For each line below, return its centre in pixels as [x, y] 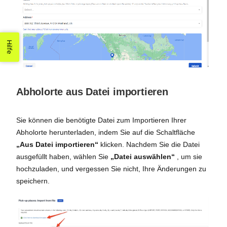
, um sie [188, 157]
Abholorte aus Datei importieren [92, 92]
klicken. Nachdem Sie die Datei [149, 145]
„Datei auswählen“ [143, 157]
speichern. [33, 181]
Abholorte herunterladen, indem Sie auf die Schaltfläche [106, 133]
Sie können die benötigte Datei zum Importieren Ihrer [101, 120]
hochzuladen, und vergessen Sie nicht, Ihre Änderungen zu [111, 169]
